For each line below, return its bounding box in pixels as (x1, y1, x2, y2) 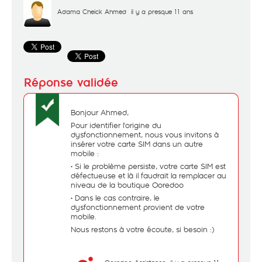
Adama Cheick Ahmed (57, 7, 126, 16)
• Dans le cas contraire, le (71, 192, 160, 203)
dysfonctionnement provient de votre (71, 202, 205, 212)
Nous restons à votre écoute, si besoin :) (71, 224, 214, 235)
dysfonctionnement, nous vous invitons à (71, 129, 219, 140)
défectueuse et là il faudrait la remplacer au (71, 170, 226, 181)
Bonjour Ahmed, (71, 107, 129, 118)
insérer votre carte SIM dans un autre (71, 139, 203, 149)
